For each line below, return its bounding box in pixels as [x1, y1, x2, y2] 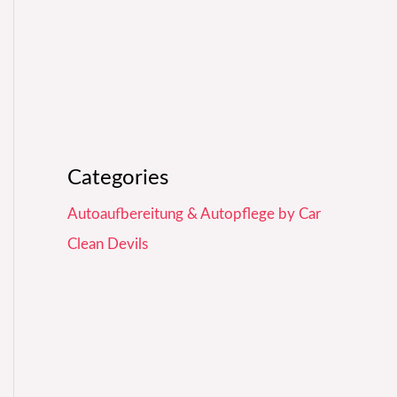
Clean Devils [67, 237, 148, 253]
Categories [67, 167, 168, 190]
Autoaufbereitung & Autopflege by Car [67, 206, 321, 222]
